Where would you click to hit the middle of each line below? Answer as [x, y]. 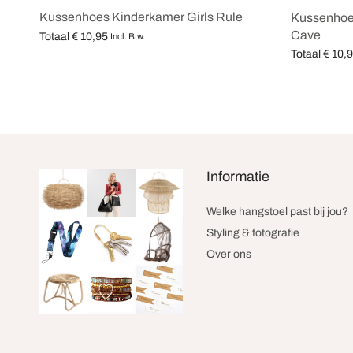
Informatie [238, 177]
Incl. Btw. [128, 37]
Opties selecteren [83, 54]
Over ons [229, 255]
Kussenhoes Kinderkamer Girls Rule [141, 17]
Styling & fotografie [253, 233]
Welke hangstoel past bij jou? [278, 212]
